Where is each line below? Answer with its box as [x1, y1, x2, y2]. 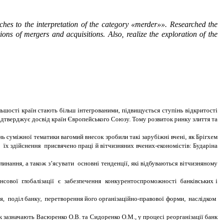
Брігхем [194, 133, 218, 141]
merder [135, 20, 158, 29]
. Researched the [165, 20, 218, 29]
